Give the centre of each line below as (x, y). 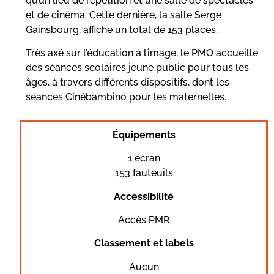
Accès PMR (144, 220)
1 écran (144, 158)
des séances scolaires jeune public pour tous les (137, 68)
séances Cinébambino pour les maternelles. (126, 97)
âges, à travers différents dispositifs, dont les (128, 83)
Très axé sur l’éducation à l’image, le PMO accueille (142, 53)
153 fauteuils (144, 173)
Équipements (144, 135)
